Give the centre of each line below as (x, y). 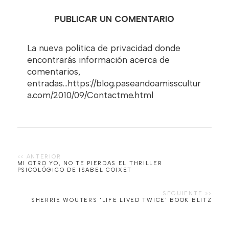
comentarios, (53, 71)
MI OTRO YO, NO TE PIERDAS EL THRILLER (90, 163)
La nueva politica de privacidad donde (104, 48)
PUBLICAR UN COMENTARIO (114, 19)
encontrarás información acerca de (98, 60)
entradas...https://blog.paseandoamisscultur (114, 83)
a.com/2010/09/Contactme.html (90, 95)
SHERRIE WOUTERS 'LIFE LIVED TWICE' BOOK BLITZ (121, 200)
